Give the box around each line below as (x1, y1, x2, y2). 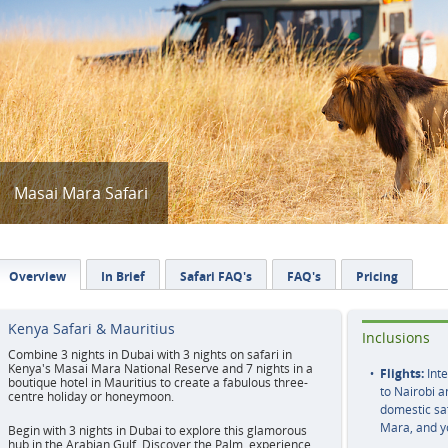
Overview (9, 268, 66, 285)
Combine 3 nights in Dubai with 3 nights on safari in (8, 346, 292, 363)
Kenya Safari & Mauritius (8, 319, 175, 338)
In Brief (101, 268, 145, 285)
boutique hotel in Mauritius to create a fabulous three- (8, 374, 308, 391)
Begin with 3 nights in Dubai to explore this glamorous (8, 422, 307, 439)
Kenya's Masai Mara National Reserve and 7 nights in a (8, 360, 313, 377)
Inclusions (361, 328, 430, 347)
